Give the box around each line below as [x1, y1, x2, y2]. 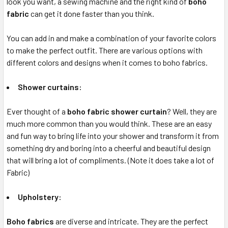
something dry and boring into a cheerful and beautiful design [7, 143, 211, 153]
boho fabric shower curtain [67, 106, 167, 116]
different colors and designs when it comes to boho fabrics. [7, 58, 208, 67]
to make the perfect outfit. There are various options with [7, 45, 203, 55]
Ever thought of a [7, 106, 67, 116]
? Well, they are [167, 106, 217, 116]
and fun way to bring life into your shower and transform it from [7, 131, 219, 140]
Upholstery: [18, 192, 62, 202]
